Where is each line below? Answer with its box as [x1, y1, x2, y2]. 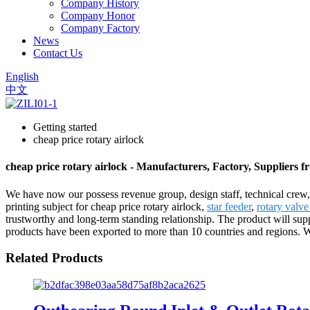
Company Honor [61, 10, 135, 21]
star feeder [207, 200, 251, 212]
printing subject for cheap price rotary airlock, [6, 200, 207, 212]
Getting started [33, 121, 97, 133]
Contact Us [33, 47, 82, 59]
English [6, 71, 39, 82]
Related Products [6, 250, 102, 266]
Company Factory [61, 22, 140, 34]
